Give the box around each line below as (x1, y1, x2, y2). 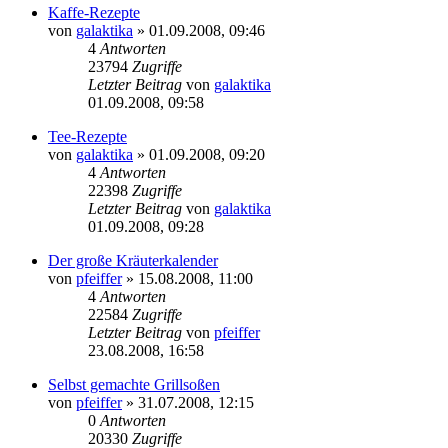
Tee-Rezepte (48, 127, 127, 145)
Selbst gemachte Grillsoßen (48, 375, 220, 393)
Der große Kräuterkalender (48, 251, 218, 269)
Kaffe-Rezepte (48, 3, 140, 21)
